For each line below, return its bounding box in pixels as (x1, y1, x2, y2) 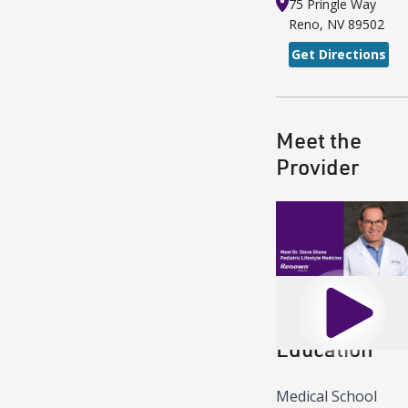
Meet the (276, 126, 362, 155)
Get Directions (291, 46, 386, 64)
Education (276, 333, 373, 362)
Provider (276, 152, 359, 181)
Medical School (276, 385, 377, 406)
